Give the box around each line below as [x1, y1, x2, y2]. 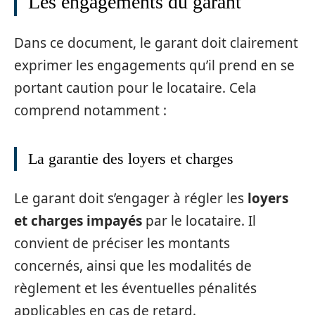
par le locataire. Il [142, 211, 256, 230]
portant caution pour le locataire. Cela [14, 79, 257, 97]
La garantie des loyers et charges [28, 150, 233, 167]
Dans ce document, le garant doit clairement [14, 34, 298, 52]
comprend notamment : [14, 101, 167, 120]
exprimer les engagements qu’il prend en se [14, 56, 295, 75]
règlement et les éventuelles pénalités [14, 278, 257, 297]
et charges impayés [14, 211, 142, 230]
